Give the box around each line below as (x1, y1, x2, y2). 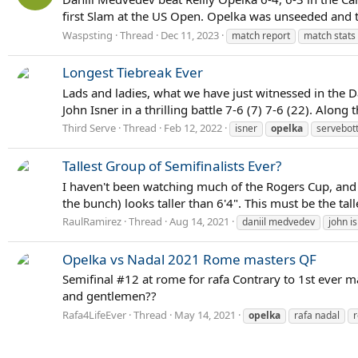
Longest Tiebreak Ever (62, 62, 203, 82)
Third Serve (62, 121, 116, 136)
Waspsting (62, 27, 113, 42)
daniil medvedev (242, 215, 315, 229)
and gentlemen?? (62, 288, 157, 304)
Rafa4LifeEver (62, 308, 126, 323)
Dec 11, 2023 (161, 27, 219, 42)
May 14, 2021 (174, 308, 236, 323)
